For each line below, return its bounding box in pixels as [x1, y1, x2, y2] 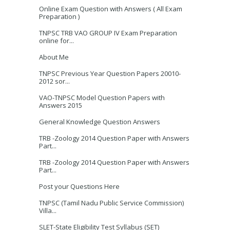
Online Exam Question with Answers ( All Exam [39, 4, 182, 13]
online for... [39, 36, 74, 45]
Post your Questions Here [39, 182, 120, 191]
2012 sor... [39, 76, 70, 86]
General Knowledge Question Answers [39, 117, 160, 126]
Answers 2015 [39, 101, 82, 110]
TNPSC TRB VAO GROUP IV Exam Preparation [39, 28, 177, 37]
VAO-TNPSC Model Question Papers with [39, 93, 165, 102]
